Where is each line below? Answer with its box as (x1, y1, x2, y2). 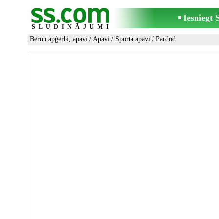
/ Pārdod (150, 35, 175, 43)
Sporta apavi (115, 35, 150, 43)
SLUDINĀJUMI (32, 23, 112, 30)
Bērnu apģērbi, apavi (30, 35, 88, 43)
